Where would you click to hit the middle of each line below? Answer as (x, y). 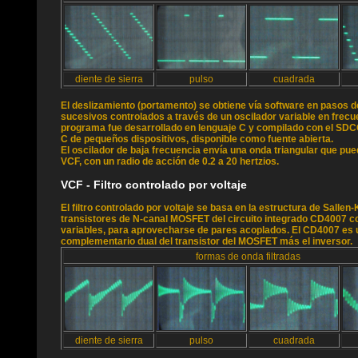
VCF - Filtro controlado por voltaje (154, 185)
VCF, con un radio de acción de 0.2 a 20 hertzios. (170, 161)
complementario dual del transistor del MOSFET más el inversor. (207, 241)
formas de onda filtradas (248, 257)
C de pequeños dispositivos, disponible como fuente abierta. (197, 139)
